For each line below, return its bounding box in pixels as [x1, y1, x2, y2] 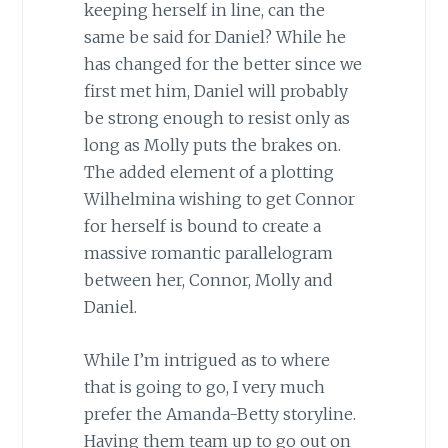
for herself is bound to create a [83, 216, 321, 237]
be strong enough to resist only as [83, 108, 350, 129]
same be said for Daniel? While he [83, 27, 346, 48]
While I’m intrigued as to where [83, 349, 330, 370]
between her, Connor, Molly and [83, 270, 333, 291]
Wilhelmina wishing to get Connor [83, 189, 355, 210]
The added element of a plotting [83, 162, 334, 183]
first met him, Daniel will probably [83, 81, 348, 102]
